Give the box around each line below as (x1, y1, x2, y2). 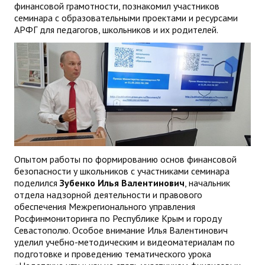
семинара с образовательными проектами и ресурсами (14, 11, 238, 24)
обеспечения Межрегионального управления (14, 201, 195, 213)
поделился (14, 177, 60, 189)
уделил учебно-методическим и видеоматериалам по (14, 236, 235, 248)
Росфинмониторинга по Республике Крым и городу (14, 212, 222, 225)
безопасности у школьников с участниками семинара (14, 165, 230, 177)
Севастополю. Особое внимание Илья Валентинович (14, 224, 228, 237)
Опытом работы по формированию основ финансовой (14, 153, 237, 166)
